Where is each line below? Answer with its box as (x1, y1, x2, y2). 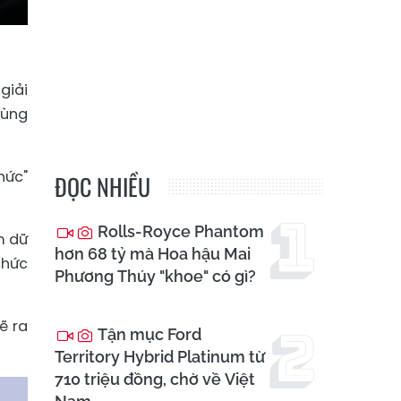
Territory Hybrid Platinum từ (55, 347, 265, 367)
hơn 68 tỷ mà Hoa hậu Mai (55, 244, 251, 264)
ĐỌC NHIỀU (55, 169, 150, 205)
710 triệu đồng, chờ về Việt (55, 370, 255, 389)
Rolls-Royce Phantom (94, 222, 264, 242)
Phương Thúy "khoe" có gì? (55, 267, 256, 286)
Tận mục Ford (94, 325, 201, 345)
